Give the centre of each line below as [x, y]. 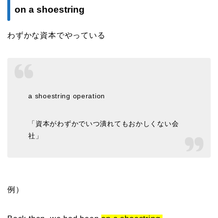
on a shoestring [50, 9]
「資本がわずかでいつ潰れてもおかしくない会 [104, 124]
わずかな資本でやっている [56, 35]
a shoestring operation [67, 96]
